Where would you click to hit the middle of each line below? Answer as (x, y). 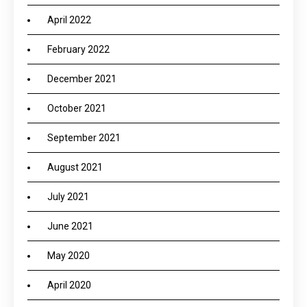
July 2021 (68, 197)
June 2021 (70, 226)
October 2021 (77, 108)
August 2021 (75, 167)
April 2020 (69, 285)
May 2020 (69, 256)
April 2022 (69, 20)
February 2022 (78, 49)
